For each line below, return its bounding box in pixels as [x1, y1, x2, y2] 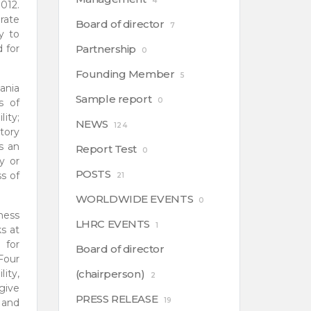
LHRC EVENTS [75, 217, 151, 230]
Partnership [75, 42, 137, 56]
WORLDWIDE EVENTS [75, 192, 194, 205]
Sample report [75, 92, 152, 106]
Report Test [75, 142, 137, 155]
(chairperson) [75, 267, 145, 280]
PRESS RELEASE [75, 292, 158, 305]
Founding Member [75, 67, 175, 81]
